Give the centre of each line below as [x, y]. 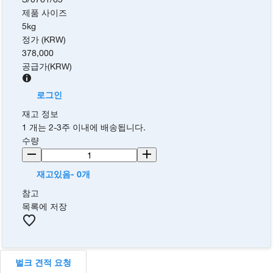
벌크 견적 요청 [43, 262]
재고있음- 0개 [64, 174]
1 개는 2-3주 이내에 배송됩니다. [84, 127]
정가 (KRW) [44, 39]
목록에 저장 [45, 206]
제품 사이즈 [45, 12]
